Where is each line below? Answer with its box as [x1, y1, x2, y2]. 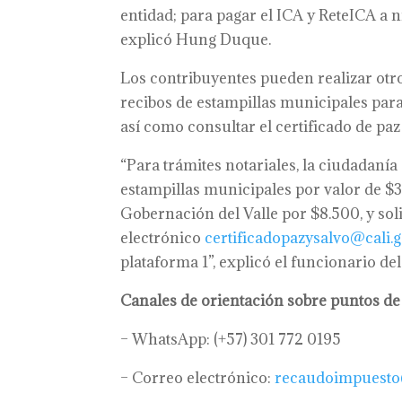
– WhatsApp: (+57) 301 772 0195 [120, 329, 342, 349]
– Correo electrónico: [120, 368, 275, 388]
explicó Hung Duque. [120, 30, 272, 49]
